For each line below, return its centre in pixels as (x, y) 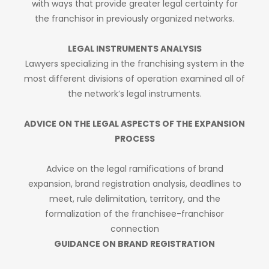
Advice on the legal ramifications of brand (134, 168)
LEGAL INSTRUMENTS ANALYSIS (134, 48)
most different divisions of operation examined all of (134, 78)
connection (134, 228)
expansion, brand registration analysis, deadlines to (134, 183)
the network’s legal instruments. (134, 93)
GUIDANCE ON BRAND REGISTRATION (134, 243)
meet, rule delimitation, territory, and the (134, 198)
